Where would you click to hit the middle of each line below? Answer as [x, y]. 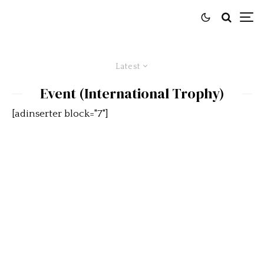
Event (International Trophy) [132, 93]
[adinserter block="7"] [60, 114]
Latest [128, 67]
